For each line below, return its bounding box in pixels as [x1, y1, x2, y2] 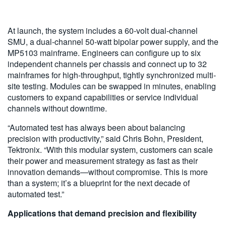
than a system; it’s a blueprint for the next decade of [8, 177, 190, 189]
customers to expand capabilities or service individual [8, 91, 198, 103]
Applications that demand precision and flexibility [8, 207, 197, 219]
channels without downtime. [8, 102, 107, 114]
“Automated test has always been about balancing [8, 121, 185, 133]
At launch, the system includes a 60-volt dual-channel [8, 24, 198, 36]
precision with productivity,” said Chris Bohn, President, [8, 132, 203, 144]
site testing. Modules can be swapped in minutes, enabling [8, 80, 216, 92]
